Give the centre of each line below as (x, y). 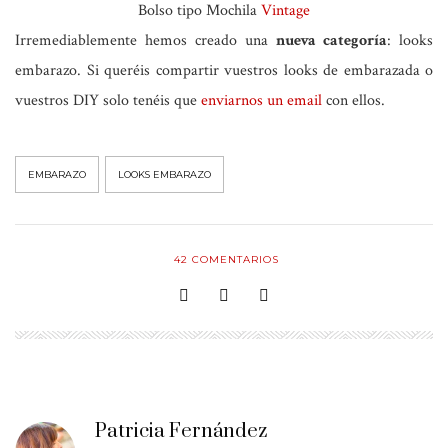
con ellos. (353, 100)
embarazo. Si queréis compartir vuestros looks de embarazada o (224, 70)
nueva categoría (331, 40)
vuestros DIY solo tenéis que (108, 100)
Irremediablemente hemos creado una (145, 40)
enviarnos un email (261, 100)
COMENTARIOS (233, 259)
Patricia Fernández (181, 431)
